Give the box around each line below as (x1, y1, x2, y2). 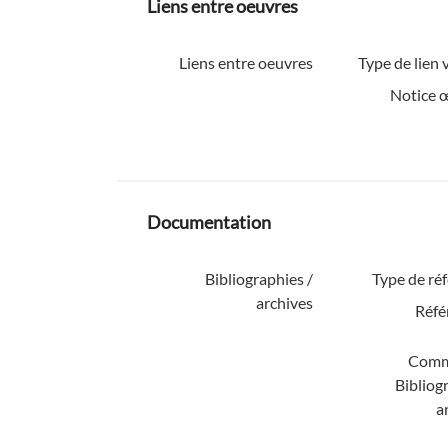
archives (255, 292, 313, 312)
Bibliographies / (204, 268, 313, 288)
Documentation (147, 210, 271, 233)
